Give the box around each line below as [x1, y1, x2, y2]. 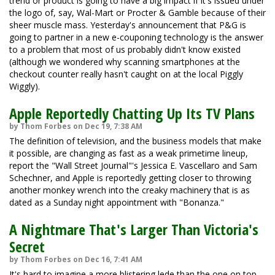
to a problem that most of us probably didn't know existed [9, 44, 241, 55]
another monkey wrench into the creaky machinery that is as [9, 184, 250, 196]
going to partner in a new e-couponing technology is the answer [9, 31, 263, 43]
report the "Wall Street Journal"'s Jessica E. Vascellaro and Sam [9, 160, 257, 171]
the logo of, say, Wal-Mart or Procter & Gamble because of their [9, 7, 266, 18]
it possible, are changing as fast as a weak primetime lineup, [9, 147, 248, 159]
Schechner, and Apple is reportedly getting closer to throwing [9, 172, 251, 184]
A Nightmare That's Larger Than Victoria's [9, 219, 258, 239]
